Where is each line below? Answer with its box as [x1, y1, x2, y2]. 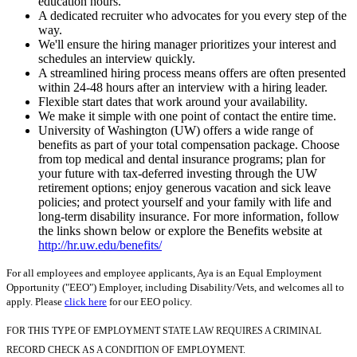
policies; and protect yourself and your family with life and [38, 194, 331, 209]
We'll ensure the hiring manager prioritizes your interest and [38, 37, 336, 51]
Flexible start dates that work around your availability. [38, 94, 308, 108]
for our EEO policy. [107, 295, 192, 308]
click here [65, 295, 107, 308]
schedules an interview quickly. [38, 51, 195, 65]
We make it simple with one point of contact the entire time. [38, 108, 336, 123]
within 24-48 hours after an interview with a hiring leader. [38, 80, 328, 94]
